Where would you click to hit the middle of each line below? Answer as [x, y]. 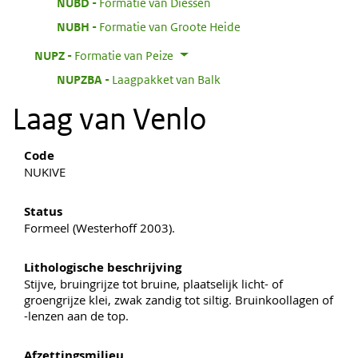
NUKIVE [45, 171]
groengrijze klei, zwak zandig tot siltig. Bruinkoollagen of [179, 299]
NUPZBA [80, 79]
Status [43, 211]
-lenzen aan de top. [76, 315]
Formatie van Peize [124, 55]
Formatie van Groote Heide [170, 26]
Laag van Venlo [109, 119]
